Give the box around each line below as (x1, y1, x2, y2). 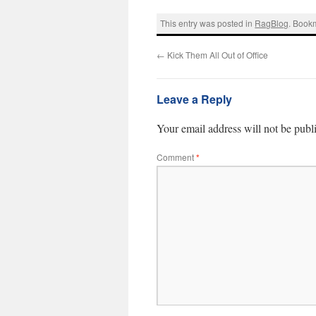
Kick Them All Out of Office (165, 48, 268, 61)
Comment (157, 150, 196, 163)
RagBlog (255, 17, 289, 30)
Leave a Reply (157, 90, 232, 107)
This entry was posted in (160, 17, 255, 30)
